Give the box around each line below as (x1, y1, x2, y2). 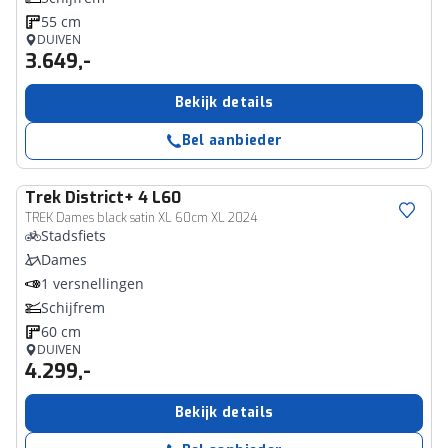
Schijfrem (41, 298, 105, 317)
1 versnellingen (41, 274, 144, 293)
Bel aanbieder (181, 131, 283, 150)
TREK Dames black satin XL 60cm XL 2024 (25, 210, 257, 226)
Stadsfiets (41, 226, 106, 245)
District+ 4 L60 (65, 187, 181, 208)
